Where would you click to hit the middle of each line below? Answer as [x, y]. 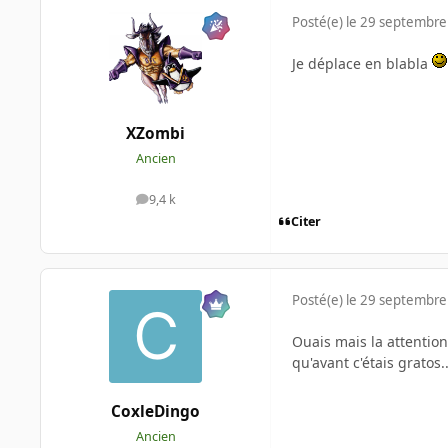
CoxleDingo [155, 411]
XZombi [155, 134]
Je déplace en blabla [362, 63]
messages [183, 204]
